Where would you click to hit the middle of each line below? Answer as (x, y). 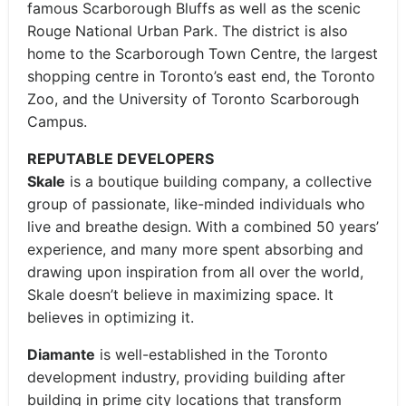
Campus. (57, 121)
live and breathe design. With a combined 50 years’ (203, 227)
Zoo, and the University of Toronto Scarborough (193, 99)
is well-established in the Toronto (212, 354)
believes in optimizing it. (111, 317)
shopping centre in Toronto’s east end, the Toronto (201, 76)
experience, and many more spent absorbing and (195, 249)
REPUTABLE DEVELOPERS (121, 159)
